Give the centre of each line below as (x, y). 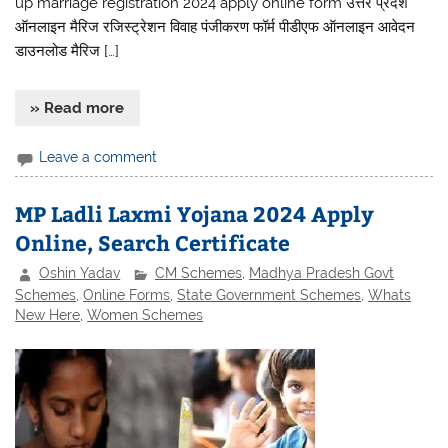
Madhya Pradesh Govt (322, 273)
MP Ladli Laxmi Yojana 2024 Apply (195, 213)
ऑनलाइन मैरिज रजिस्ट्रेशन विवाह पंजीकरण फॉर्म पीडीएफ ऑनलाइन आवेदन (215, 27)
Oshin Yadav (80, 273)
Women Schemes (145, 314)
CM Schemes (199, 273)
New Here (48, 314)
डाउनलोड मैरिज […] (67, 51)
